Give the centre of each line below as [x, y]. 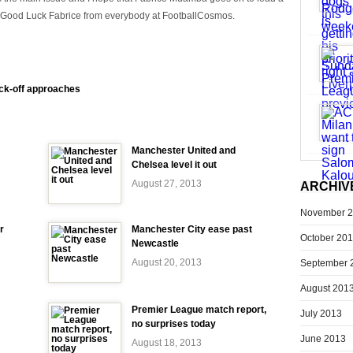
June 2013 [323, 338]
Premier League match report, [199, 310]
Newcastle [155, 243]
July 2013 [321, 313]
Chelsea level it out [174, 165]
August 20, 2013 [167, 262]
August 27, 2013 [167, 184]
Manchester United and [184, 150]
